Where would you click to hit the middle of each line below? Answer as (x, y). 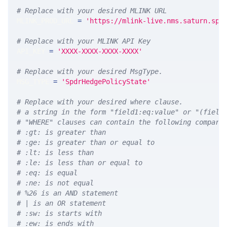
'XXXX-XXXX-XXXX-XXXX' (100, 51)
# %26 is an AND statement (67, 193)
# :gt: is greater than (61, 133)
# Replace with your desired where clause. (100, 102)
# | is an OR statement (61, 203)
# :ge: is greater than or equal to (86, 143)
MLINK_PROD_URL (47, 21)
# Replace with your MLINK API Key (84, 41)
